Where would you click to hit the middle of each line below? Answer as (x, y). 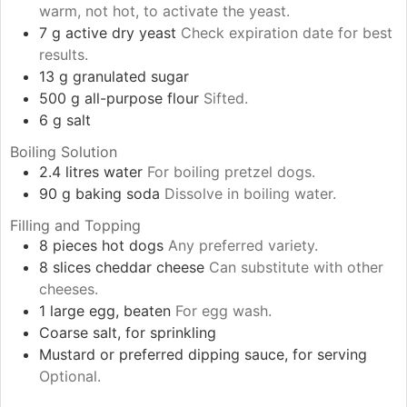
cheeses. (69, 289)
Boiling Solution (64, 152)
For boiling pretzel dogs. (231, 172)
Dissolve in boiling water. (250, 194)
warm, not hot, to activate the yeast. (164, 11)
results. (64, 55)
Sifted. (226, 99)
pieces (75, 246)
